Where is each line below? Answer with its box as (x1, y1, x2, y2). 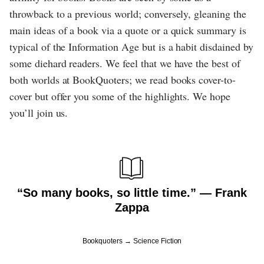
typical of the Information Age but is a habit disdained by (9, 39, 253, 54)
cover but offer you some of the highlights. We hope (9, 88, 231, 103)
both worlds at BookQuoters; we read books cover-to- (9, 72, 236, 87)
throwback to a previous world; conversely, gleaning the (9, 6, 246, 21)
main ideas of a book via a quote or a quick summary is (9, 22, 246, 37)
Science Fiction (133, 236, 182, 245)
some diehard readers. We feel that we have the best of (9, 55, 240, 70)
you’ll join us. (9, 105, 68, 120)
